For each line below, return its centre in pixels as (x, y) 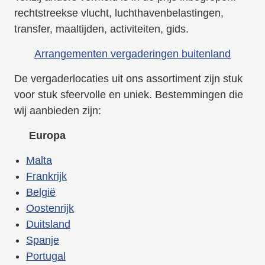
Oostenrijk (50, 209)
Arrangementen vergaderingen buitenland (132, 54)
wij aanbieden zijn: (57, 111)
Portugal (46, 256)
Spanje (42, 240)
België (41, 193)
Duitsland (48, 224)
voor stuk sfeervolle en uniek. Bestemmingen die (128, 95)
